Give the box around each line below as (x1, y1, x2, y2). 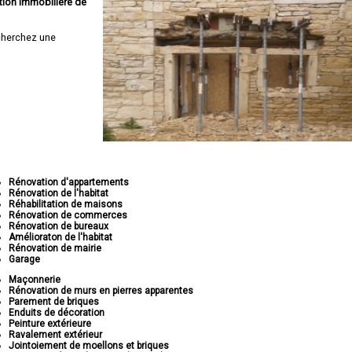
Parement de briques (9, 296, 100, 307)
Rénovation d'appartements (9, 177, 130, 188)
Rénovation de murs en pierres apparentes (9, 285, 194, 296)
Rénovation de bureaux (9, 221, 109, 232)
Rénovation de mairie (9, 243, 102, 254)
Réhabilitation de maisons (9, 199, 123, 210)
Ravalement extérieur (9, 329, 103, 340)
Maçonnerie (9, 274, 61, 285)
